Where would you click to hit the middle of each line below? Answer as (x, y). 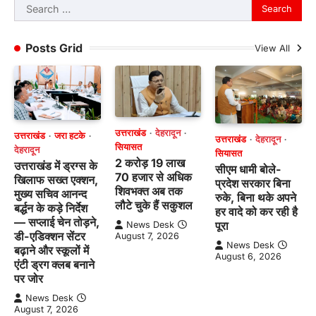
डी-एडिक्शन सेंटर (50, 236)
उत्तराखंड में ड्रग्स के (56, 165)
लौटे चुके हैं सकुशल (153, 206)
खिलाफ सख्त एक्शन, (56, 180)
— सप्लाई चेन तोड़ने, (57, 222)
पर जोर (29, 278)
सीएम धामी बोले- (249, 169)
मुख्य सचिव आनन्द (50, 194)
